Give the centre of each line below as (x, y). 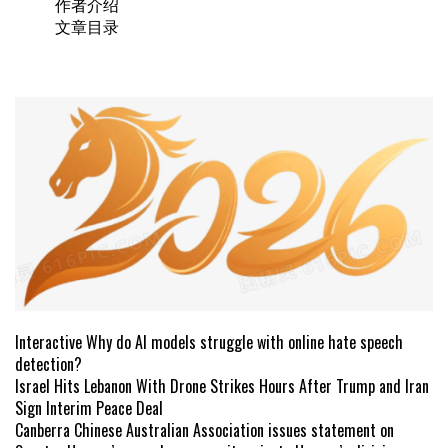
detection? (48, 364)
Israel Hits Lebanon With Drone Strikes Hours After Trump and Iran (222, 386)
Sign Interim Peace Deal (89, 408)
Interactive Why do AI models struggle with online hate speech (209, 342)
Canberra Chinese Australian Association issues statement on (204, 430)
